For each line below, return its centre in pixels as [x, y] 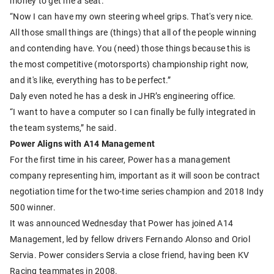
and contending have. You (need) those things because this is [130, 48]
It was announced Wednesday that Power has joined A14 [121, 223]
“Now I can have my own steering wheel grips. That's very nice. [132, 17]
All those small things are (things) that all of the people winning [133, 32]
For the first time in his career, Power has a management [120, 160]
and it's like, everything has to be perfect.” [91, 80]
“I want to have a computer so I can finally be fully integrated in [133, 112]
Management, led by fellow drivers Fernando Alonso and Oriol [130, 239]
